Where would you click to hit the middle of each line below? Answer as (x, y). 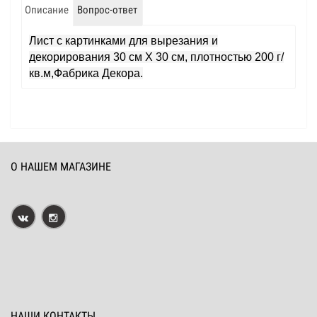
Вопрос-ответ (107, 10)
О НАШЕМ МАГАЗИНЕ (61, 167)
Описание (47, 10)
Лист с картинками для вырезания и (123, 41)
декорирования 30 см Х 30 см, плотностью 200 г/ (156, 57)
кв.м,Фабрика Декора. (86, 73)
